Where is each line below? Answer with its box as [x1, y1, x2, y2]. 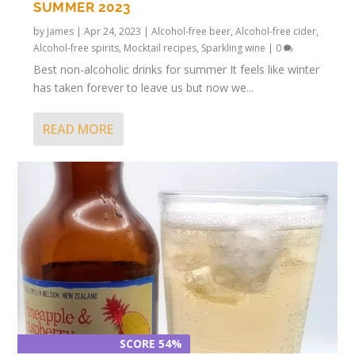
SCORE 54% [120, 335, 183, 351]
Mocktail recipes [124, 40, 197, 55]
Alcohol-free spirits [33, 40, 120, 55]
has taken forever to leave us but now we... [33, 79, 254, 95]
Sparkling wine [201, 40, 266, 55]
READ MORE [43, 120, 114, 138]
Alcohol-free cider [235, 24, 317, 38]
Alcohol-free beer [151, 24, 231, 38]
